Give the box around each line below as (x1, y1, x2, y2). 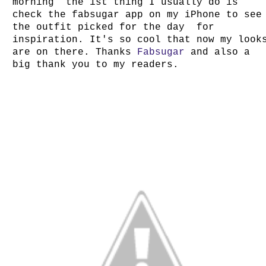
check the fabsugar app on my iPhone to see (12, 9, 262, 20)
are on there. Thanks (12, 47, 138, 58)
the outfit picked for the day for (12, 22, 215, 33)
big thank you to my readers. (12, 59, 179, 70)
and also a (191, 47, 251, 58)
